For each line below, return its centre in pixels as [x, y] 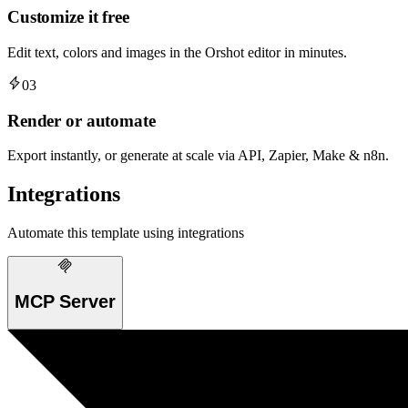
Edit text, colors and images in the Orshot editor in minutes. [177, 53]
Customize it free [68, 17]
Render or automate [82, 120]
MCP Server [65, 301]
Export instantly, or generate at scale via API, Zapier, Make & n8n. [198, 156]
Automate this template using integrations [126, 233]
